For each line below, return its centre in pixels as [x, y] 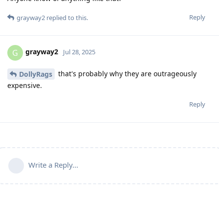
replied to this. [66, 17]
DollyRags [36, 74]
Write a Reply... [53, 165]
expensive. [25, 86]
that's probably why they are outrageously [126, 73]
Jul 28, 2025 [79, 52]
